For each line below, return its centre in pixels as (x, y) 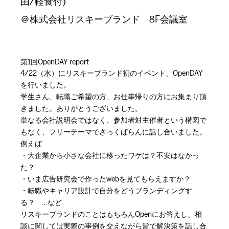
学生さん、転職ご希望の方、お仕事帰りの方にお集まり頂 (113, 97)
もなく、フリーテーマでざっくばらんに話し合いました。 (113, 132)
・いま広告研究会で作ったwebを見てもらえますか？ (106, 179)
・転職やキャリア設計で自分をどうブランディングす (106, 191)
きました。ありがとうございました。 (81, 109)
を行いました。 (45, 85)
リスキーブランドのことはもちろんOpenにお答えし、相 (111, 214)
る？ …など (41, 203)
